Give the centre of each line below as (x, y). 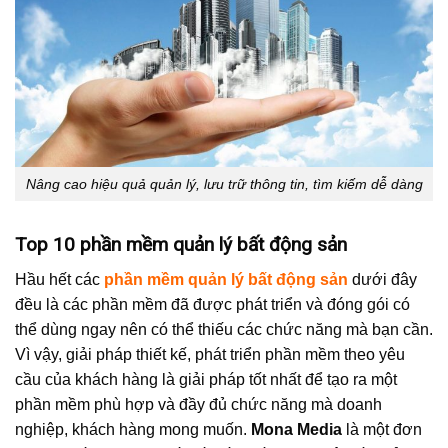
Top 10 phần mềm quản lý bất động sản (181, 245)
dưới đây (382, 280)
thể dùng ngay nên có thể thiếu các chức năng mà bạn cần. (224, 330)
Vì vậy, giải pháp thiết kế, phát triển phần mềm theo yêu (210, 355)
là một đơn (382, 430)
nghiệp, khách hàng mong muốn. (133, 430)
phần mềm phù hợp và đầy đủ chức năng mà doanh (198, 405)
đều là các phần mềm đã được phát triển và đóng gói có (212, 305)
